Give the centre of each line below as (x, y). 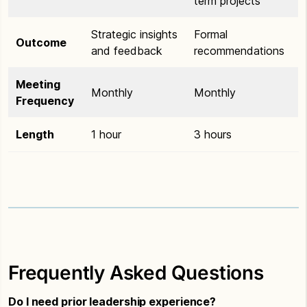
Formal (211, 34)
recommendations (239, 50)
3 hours (213, 134)
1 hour (106, 134)
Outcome (41, 42)
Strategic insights (134, 34)
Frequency (45, 100)
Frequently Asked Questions (136, 272)
